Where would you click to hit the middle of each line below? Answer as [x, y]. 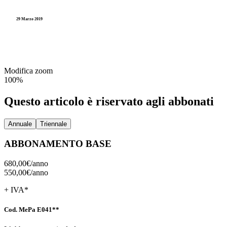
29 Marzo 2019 [29, 19]
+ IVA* [16, 190]
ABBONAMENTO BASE [58, 144]
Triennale [53, 124]
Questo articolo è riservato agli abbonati [109, 101]
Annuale [20, 124]
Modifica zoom [28, 70]
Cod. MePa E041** [32, 210]
